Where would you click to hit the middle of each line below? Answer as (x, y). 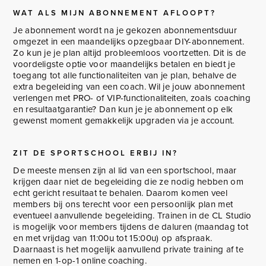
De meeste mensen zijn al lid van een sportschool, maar (125, 170)
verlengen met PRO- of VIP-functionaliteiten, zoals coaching (132, 98)
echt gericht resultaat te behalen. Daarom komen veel (120, 193)
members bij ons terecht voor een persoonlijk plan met (123, 204)
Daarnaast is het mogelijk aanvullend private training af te (129, 249)
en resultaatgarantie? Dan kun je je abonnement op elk (123, 109)
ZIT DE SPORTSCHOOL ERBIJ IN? (96, 153)
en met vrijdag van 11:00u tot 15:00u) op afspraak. (113, 238)
